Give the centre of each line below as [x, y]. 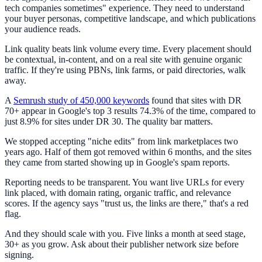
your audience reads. [43, 29]
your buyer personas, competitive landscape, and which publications [130, 19]
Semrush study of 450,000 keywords [81, 101]
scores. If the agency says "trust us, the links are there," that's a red [127, 204]
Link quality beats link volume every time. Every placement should [128, 49]
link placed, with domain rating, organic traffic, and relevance [118, 193]
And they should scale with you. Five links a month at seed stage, [125, 234]
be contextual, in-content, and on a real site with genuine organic [123, 60]
